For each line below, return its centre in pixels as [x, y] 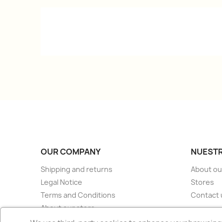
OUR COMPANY [71, 152]
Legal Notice [62, 182]
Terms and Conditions [78, 195]
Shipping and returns [77, 169]
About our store [68, 208]
